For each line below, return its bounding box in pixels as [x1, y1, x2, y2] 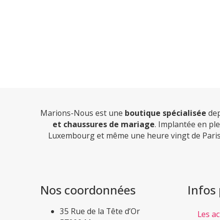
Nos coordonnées [40, 182, 136, 198]
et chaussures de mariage [53, 118, 155, 130]
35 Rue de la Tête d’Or [60, 206, 140, 217]
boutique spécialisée [123, 107, 206, 118]
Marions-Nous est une [40, 107, 123, 118]
